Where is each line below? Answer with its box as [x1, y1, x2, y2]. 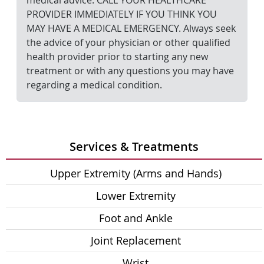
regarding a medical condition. [27, 78, 162, 91]
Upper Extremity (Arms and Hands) [49, 166, 222, 180]
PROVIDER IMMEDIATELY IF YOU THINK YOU [27, 8, 217, 21]
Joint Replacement [90, 233, 181, 247]
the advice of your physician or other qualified [27, 36, 230, 49]
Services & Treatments [70, 138, 199, 154]
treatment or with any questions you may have [27, 64, 234, 77]
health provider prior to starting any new [27, 50, 208, 63]
